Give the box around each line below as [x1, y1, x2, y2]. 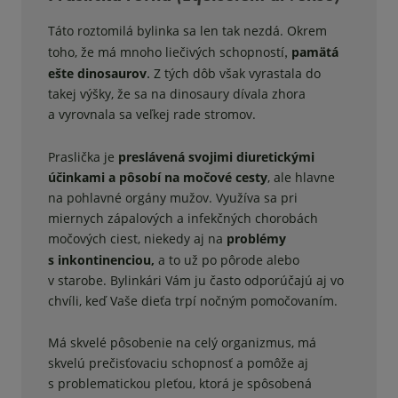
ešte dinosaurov [48, 65, 147, 83]
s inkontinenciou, [48, 251, 155, 269]
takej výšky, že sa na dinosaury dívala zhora [48, 85, 306, 103]
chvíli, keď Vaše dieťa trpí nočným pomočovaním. [48, 292, 338, 310]
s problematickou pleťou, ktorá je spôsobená [48, 375, 312, 393]
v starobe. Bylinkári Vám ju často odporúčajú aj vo [48, 272, 344, 290]
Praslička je [48, 148, 115, 166]
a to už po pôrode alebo [158, 251, 299, 269]
